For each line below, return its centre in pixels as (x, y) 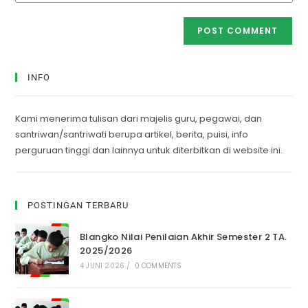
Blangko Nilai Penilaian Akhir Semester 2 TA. (183, 237)
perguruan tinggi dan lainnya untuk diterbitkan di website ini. (149, 151)
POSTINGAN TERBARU (78, 206)
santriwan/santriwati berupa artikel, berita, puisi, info (132, 135)
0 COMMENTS (158, 266)
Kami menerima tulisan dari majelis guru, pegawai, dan (139, 119)
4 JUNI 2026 (102, 266)
